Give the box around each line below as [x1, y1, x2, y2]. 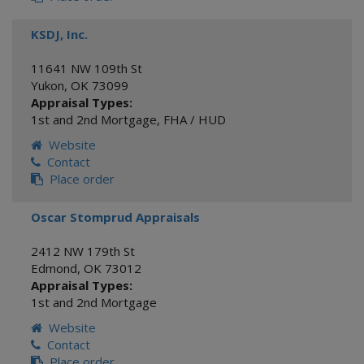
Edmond [31, 260, 77, 276]
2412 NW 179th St [31, 243, 135, 259]
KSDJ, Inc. [31, 26, 88, 42]
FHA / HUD [163, 111, 226, 128]
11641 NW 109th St [31, 60, 142, 76]
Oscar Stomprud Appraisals [31, 209, 200, 225]
